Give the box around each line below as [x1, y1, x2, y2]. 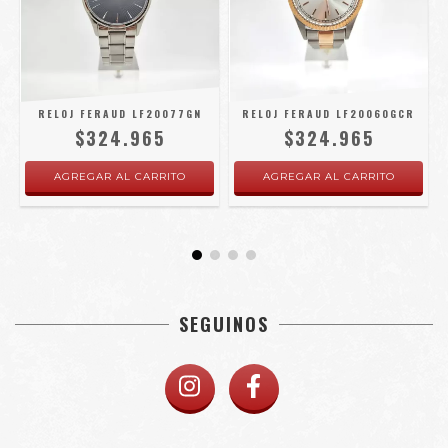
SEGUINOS [179, 311, 269, 337]
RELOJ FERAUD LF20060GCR [242, 106, 415, 121]
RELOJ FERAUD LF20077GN [37, 106, 202, 121]
